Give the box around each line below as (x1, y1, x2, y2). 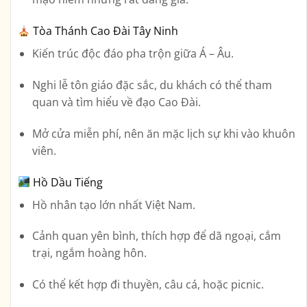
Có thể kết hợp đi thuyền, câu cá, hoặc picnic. (32, 277, 264, 293)
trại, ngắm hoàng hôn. (32, 245, 147, 261)
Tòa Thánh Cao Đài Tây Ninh (30, 23, 179, 39)
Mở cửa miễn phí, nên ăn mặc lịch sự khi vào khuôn (32, 125, 295, 141)
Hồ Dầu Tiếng (30, 174, 103, 190)
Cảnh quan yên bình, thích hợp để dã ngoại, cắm (32, 228, 281, 244)
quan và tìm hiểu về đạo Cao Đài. (32, 95, 201, 110)
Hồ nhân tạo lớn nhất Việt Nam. (32, 197, 195, 212)
